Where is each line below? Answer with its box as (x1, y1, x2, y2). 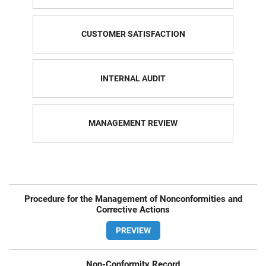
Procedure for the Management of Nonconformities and (24, 194, 242, 205)
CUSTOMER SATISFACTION (81, 28, 185, 39)
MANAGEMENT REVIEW (88, 118, 178, 128)
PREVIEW (115, 226, 151, 236)
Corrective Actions (96, 204, 170, 216)
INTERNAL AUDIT (100, 73, 166, 83)
